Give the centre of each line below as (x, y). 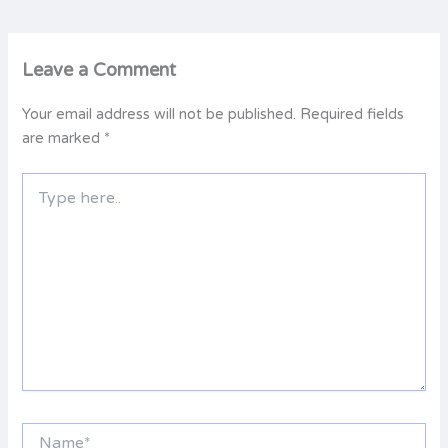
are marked (63, 139)
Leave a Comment (99, 70)
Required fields (352, 115)
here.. (39, 202)
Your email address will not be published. (159, 115)
